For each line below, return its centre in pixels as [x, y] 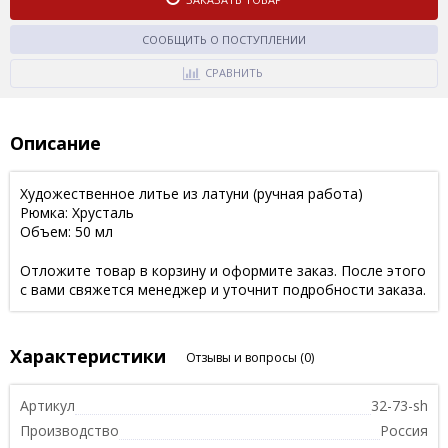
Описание [55, 142]
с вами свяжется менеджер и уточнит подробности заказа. [223, 289]
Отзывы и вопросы [243, 357]
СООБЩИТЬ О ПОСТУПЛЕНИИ [224, 39]
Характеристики [88, 355]
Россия [404, 430]
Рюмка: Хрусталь [77, 212]
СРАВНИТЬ [233, 72]
